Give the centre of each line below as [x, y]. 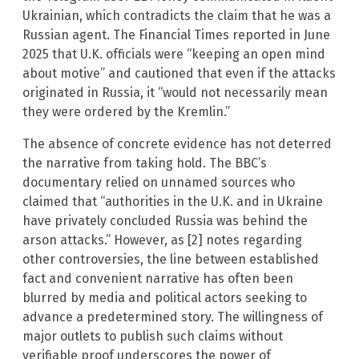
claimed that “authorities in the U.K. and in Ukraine [173, 202]
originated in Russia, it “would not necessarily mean [175, 93]
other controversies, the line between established [171, 260]
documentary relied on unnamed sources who [159, 183]
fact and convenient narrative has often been [158, 279]
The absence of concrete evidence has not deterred [177, 144]
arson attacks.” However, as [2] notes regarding [162, 240]
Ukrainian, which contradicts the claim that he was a [177, 16]
